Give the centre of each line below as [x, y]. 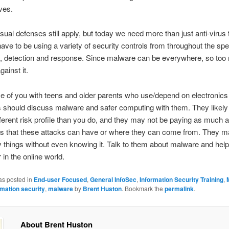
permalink [179, 188]
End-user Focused [60, 179]
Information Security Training [181, 179]
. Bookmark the [143, 188]
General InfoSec [113, 179]
